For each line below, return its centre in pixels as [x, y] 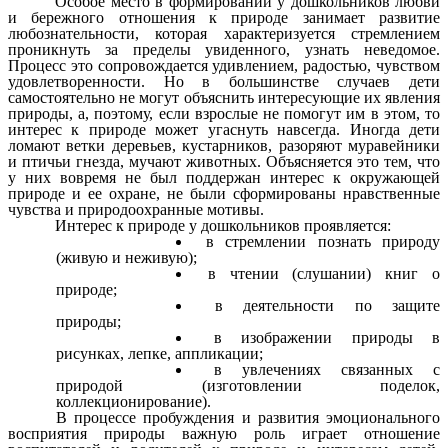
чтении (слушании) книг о [328, 274]
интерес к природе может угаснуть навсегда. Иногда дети [224, 130]
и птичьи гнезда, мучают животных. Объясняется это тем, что [224, 162]
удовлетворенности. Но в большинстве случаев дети [224, 82]
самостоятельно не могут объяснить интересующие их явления [224, 98]
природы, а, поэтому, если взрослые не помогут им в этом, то [224, 114]
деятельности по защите [331, 306]
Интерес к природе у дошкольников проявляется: [223, 226]
